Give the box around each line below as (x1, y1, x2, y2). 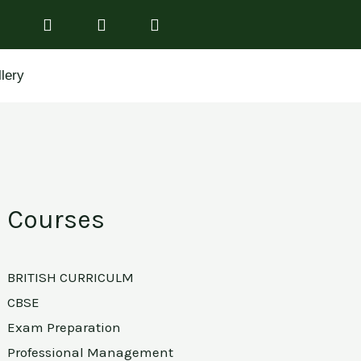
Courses (7, 205, 106, 234)
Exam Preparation (7, 319, 122, 335)
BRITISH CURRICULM (7, 269, 135, 285)
